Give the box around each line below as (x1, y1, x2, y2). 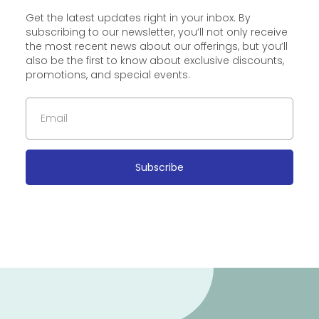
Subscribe (135, 159, 184, 174)
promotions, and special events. (25, 67, 190, 82)
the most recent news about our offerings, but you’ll (25, 38, 288, 53)
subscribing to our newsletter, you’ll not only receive (25, 24, 288, 39)
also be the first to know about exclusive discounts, (25, 53, 284, 68)
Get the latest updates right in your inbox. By (25, 10, 251, 25)
